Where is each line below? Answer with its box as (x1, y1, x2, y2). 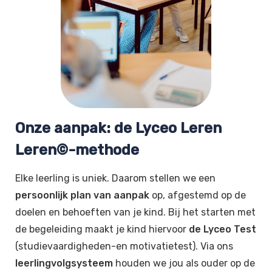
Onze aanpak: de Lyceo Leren (15, 120, 222, 137)
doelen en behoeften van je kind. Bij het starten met (15, 206, 256, 219)
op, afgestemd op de (149, 189, 246, 202)
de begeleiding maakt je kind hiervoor (15, 223, 189, 236)
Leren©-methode (15, 141, 139, 159)
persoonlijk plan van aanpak (15, 189, 149, 202)
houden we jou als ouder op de (113, 257, 255, 270)
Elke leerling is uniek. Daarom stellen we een (15, 172, 216, 185)
